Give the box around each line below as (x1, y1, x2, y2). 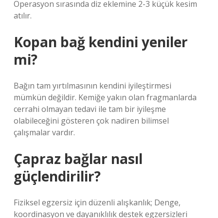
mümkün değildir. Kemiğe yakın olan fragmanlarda (14, 92, 197, 103)
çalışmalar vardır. (14, 127, 75, 138)
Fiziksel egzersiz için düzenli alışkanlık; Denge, (14, 197, 181, 208)
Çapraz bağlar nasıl (14, 149, 143, 168)
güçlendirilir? (14, 167, 101, 185)
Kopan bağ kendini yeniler (14, 33, 188, 51)
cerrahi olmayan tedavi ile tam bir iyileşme (14, 104, 166, 114)
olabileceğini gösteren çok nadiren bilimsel (14, 115, 169, 126)
